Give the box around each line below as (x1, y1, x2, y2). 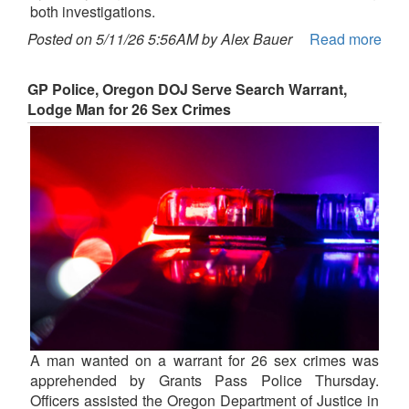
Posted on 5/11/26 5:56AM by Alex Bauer (27, 28, 292, 50)
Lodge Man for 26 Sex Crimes (27, 99, 231, 121)
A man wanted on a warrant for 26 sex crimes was (30, 349, 379, 371)
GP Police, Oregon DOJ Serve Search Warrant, (27, 79, 347, 100)
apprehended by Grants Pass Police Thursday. (30, 369, 379, 391)
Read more (309, 28, 382, 50)
